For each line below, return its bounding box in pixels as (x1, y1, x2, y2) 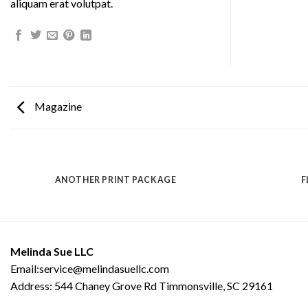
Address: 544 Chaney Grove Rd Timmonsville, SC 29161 (10, 278, 273, 292)
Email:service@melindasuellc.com (10, 261, 169, 275)
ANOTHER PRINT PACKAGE (54, 175, 177, 186)
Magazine (32, 99, 82, 113)
